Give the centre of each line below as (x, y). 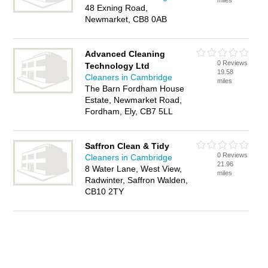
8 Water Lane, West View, (134, 169)
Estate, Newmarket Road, (134, 100)
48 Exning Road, (117, 8)
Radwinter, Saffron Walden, (137, 180)
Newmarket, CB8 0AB (126, 19)
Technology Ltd (118, 66)
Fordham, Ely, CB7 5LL (129, 111)
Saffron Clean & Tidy (127, 146)
